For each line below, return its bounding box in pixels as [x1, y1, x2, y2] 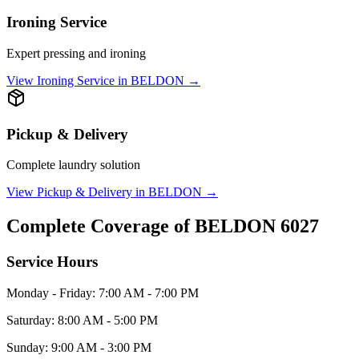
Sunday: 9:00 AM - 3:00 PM [6, 340, 151, 354]
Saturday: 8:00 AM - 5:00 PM [6, 313, 158, 327]
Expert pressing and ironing [6, 46, 146, 60]
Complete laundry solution [6, 158, 140, 172]
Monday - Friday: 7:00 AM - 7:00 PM [6, 285, 199, 300]
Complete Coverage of [6, 216, 195, 237]
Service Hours [6, 253, 98, 271]
